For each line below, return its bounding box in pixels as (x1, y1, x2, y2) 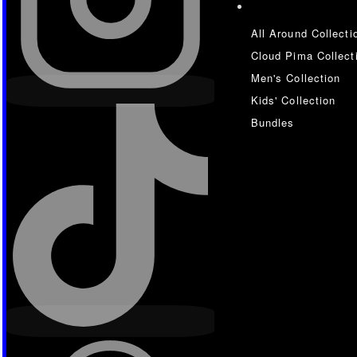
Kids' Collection (250, 92, 336, 108)
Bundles (250, 114, 295, 130)
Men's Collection (250, 69, 341, 85)
